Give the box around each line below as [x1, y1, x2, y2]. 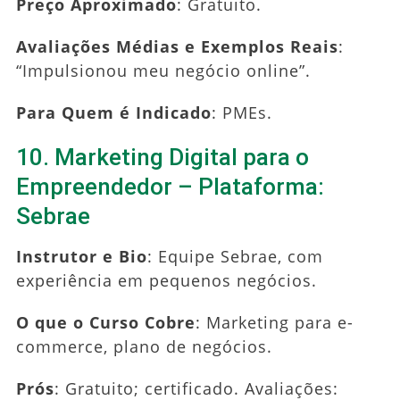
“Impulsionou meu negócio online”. [15, 59, 311, 81]
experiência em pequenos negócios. [15, 269, 317, 291]
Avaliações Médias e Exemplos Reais [15, 35, 338, 57]
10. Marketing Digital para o [15, 143, 309, 171]
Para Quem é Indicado [15, 101, 212, 123]
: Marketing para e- [195, 311, 354, 333]
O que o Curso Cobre [15, 311, 196, 333]
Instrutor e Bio [15, 245, 147, 267]
